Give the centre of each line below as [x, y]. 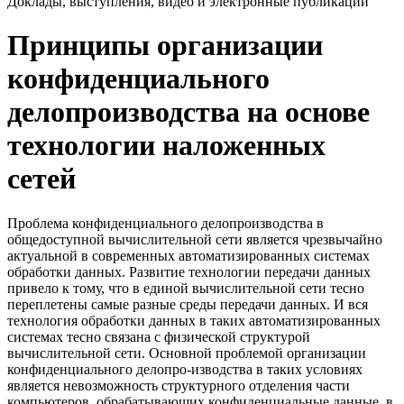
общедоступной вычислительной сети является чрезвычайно [195, 239]
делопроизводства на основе [188, 112]
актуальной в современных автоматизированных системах [188, 255]
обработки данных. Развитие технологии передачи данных [189, 271]
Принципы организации [165, 46]
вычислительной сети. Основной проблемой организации [187, 353]
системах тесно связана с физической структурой [159, 336]
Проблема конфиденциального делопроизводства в [165, 223]
